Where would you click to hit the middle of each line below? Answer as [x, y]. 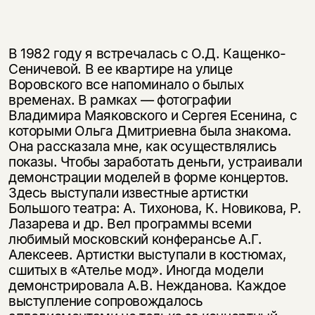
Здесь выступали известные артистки [128, 193]
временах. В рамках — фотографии [120, 100]
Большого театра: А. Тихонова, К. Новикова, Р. [155, 208]
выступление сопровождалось [105, 301]
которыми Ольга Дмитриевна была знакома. [150, 131]
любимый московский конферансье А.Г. [135, 239]
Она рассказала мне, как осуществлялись [142, 147]
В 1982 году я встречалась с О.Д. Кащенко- [147, 54]
